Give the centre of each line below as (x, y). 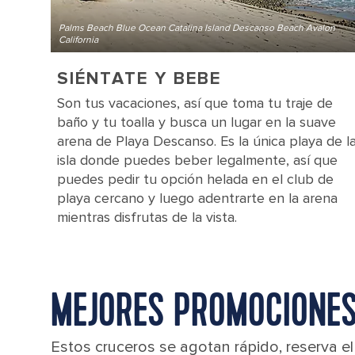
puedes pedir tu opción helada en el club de (195, 179)
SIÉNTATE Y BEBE (139, 79)
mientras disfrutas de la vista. (147, 217)
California (78, 40)
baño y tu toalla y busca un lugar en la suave (197, 122)
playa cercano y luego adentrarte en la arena (197, 198)
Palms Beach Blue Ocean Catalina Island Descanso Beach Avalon (197, 28)
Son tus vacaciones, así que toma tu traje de (195, 103)
